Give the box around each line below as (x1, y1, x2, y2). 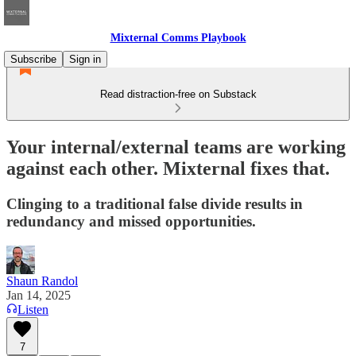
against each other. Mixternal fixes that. (6, 157, 330, 179)
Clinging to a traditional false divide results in (6, 195, 303, 212)
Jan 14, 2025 (6, 288, 71, 302)
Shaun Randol (6, 273, 78, 288)
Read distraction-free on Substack (99, 88, 257, 100)
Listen (17, 302, 48, 316)
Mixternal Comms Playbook (110, 32, 246, 44)
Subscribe (10, 53, 56, 65)
